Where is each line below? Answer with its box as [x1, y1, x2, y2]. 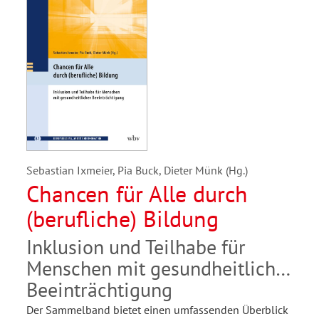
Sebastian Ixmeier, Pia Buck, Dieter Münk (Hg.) [26, 163, 248, 178]
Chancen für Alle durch [26, 179, 248, 209]
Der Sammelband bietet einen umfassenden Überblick [26, 303, 288, 318]
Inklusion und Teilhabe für [26, 234, 246, 261]
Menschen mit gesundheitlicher [26, 255, 293, 282]
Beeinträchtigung [26, 276, 172, 303]
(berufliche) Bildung [26, 204, 219, 234]
